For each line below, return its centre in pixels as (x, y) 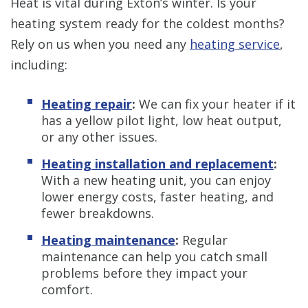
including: (39, 64)
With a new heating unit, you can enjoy (156, 180)
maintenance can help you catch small (154, 256)
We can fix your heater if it (217, 103)
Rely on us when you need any (100, 44)
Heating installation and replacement (157, 163)
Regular (205, 240)
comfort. (67, 289)
